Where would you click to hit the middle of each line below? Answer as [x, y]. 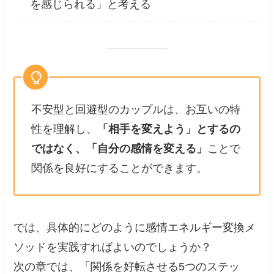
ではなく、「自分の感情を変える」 [120, 149]
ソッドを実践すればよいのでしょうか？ [113, 247]
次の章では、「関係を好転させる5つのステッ [127, 266]
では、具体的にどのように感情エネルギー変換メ [135, 227]
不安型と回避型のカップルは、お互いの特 [136, 110]
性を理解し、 [65, 129]
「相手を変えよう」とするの [169, 129]
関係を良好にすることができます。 [120, 168]
